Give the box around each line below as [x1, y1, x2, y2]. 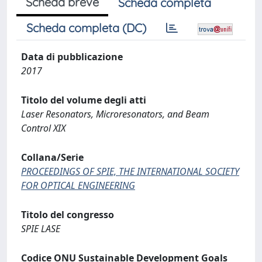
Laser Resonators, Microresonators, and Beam [21, 108, 209, 120]
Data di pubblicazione [21, 50, 123, 63]
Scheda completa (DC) [26, 20, 146, 35]
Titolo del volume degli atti [21, 94, 146, 106]
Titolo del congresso [21, 208, 114, 221]
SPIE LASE [21, 222, 60, 235]
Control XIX [21, 122, 65, 135]
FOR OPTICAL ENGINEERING [21, 179, 135, 192]
